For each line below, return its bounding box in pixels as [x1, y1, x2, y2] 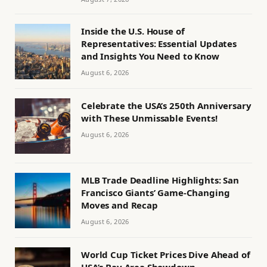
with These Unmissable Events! [81, 111, 218, 124]
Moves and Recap [81, 198, 158, 211]
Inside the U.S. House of [81, 24, 185, 37]
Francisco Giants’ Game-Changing [81, 186, 230, 198]
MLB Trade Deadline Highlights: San [81, 173, 239, 186]
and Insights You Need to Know [81, 49, 219, 62]
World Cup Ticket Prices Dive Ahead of [81, 248, 250, 260]
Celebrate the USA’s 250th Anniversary [81, 99, 252, 111]
